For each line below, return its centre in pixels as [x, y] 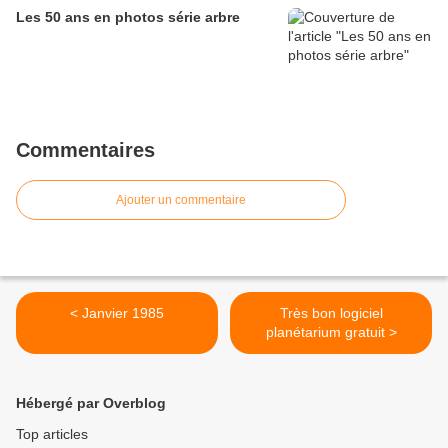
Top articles [52, 434]
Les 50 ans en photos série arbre [128, 17]
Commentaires [85, 150]
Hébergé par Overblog [91, 403]
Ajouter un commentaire [181, 200]
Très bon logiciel [331, 313]
